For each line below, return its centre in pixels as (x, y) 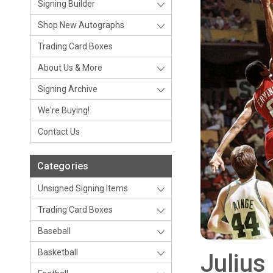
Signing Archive (68, 89)
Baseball (54, 231)
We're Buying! (64, 110)
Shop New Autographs (81, 25)
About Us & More (70, 68)
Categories (63, 166)
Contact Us (59, 132)
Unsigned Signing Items (83, 188)
